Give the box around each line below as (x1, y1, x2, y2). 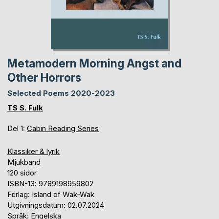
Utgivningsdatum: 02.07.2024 (7, 200, 104, 210)
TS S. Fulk (7, 103, 43, 112)
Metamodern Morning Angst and (7, 56, 181, 70)
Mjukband (7, 157, 41, 167)
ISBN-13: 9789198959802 (7, 178, 93, 188)
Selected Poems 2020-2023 (7, 88, 115, 98)
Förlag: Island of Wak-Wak (7, 189, 94, 199)
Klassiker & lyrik (7, 146, 60, 156)
